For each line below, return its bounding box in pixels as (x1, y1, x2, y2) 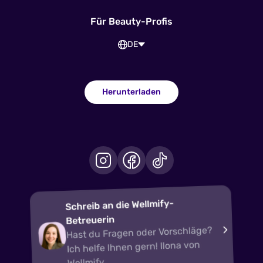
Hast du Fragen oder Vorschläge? (66, 224, 213, 241)
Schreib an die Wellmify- (65, 197, 174, 213)
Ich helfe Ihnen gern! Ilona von (66, 238, 200, 255)
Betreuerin (65, 213, 114, 227)
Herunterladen (102, 86, 161, 97)
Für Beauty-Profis (90, 15, 173, 27)
